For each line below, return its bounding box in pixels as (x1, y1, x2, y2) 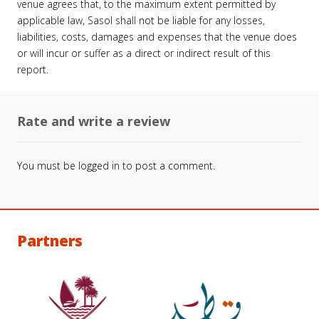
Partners (17, 230, 83, 251)
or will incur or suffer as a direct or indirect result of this (17, 46, 271, 60)
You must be (17, 158, 78, 172)
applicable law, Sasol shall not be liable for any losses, (17, 13, 265, 27)
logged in (78, 158, 120, 172)
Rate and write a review (17, 112, 170, 130)
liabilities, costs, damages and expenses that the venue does (17, 29, 297, 43)
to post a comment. (120, 158, 215, 172)
